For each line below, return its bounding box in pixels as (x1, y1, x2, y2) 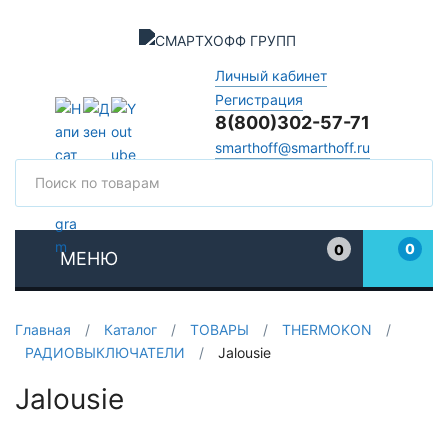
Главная (15, 321, 71, 338)
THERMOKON (282, 321, 372, 338)
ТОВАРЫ (190, 321, 249, 338)
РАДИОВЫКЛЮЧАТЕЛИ (25, 344, 185, 361)
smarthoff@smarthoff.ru (214, 138, 370, 156)
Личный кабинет (214, 66, 327, 84)
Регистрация (214, 90, 303, 108)
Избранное (326, 260, 402, 277)
